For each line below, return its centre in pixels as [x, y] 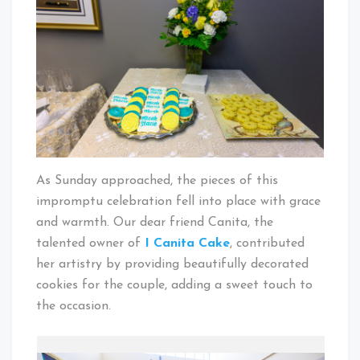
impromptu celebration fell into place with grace [178, 201]
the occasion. [74, 306]
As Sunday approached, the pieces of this [157, 180]
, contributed [267, 243]
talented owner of [88, 243]
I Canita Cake [187, 243]
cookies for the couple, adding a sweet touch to [174, 285]
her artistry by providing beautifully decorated [172, 264]
